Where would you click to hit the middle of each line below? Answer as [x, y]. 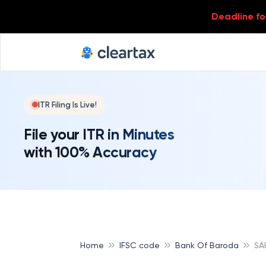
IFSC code [140, 245]
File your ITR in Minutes [99, 134]
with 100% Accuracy [90, 152]
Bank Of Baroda [207, 245]
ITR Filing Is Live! [67, 104]
